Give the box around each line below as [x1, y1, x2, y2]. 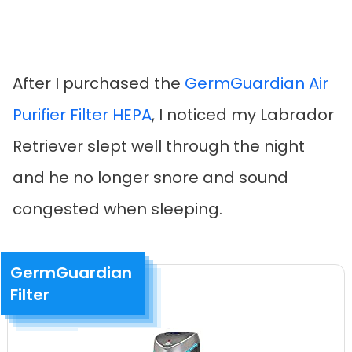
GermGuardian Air [185, 72, 328, 95]
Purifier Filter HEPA [13, 104, 152, 126]
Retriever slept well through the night [13, 135, 305, 158]
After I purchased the [13, 72, 185, 95]
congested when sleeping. [13, 198, 222, 221]
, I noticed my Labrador [152, 104, 334, 126]
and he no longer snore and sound [13, 167, 288, 189]
